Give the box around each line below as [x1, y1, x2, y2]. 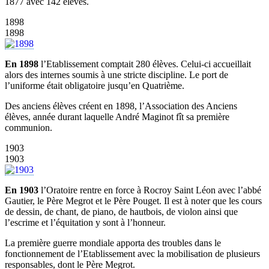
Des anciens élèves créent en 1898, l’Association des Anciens [5, 101, 237, 112]
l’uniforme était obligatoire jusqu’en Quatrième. [5, 80, 184, 91]
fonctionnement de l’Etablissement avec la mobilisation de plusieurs [5, 249, 260, 259]
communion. [5, 122, 52, 133]
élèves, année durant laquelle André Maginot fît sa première [5, 112, 229, 122]
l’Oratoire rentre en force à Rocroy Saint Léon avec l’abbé [38, 185, 261, 196]
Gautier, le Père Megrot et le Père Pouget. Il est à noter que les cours [5, 196, 262, 207]
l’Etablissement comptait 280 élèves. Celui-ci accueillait [38, 59, 251, 70]
